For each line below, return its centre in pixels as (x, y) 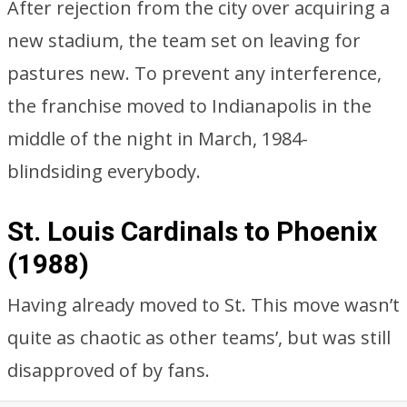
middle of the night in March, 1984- (158, 139)
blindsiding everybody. (104, 171)
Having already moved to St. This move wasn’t (203, 305)
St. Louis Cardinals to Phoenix (192, 231)
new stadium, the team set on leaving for (184, 40)
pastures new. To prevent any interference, (194, 73)
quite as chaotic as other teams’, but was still (199, 338)
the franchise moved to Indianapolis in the (189, 106)
